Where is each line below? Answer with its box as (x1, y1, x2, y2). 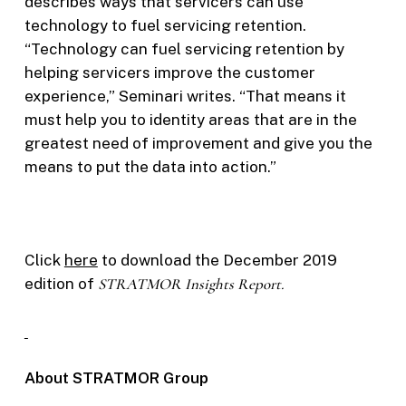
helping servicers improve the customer (24, 63, 315, 82)
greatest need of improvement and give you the (24, 134, 372, 153)
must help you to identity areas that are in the (24, 111, 357, 130)
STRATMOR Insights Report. (97, 275, 284, 295)
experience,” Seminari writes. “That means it (24, 87, 346, 106)
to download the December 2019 (97, 251, 337, 270)
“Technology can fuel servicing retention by (24, 40, 344, 59)
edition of (24, 275, 98, 294)
